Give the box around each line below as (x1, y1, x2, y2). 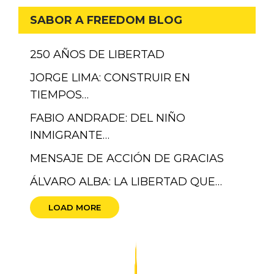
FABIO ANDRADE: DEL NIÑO (30, 111, 186, 125)
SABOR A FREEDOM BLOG (30, 13, 183, 28)
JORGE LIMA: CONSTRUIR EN (30, 70, 191, 84)
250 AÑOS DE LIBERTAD (30, 47, 165, 61)
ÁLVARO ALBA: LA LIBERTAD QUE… (30, 174, 223, 188)
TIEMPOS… (30, 87, 89, 102)
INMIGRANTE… (30, 128, 110, 142)
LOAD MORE (48, 202, 102, 212)
